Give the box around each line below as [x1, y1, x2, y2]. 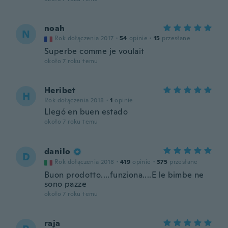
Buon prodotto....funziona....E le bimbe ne [44, 169, 204, 180]
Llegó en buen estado [44, 106, 128, 117]
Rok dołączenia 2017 [54, 34, 114, 42]
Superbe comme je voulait [44, 46, 145, 56]
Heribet [44, 85, 76, 96]
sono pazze [44, 179, 87, 189]
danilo [44, 146, 71, 157]
